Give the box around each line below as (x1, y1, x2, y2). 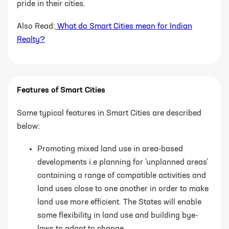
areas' (187, 158, 208, 167)
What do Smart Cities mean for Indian (57, 22, 192, 31)
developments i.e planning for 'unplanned (99, 158, 187, 167)
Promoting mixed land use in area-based (37, 145, 183, 153)
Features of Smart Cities (17, 86, 105, 95)
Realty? (17, 35, 45, 44)
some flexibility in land (37, 211, 120, 220)
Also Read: (17, 22, 55, 31)
